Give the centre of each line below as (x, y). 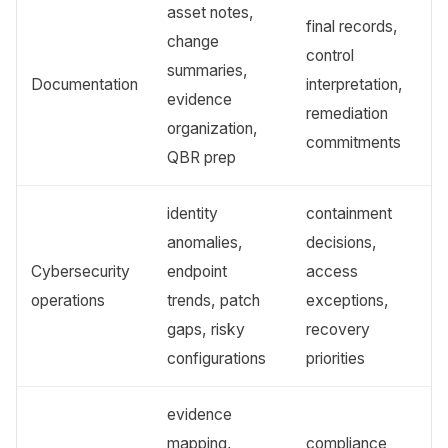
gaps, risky (206, 330)
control (330, 56)
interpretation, (355, 85)
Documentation (85, 85)
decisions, (342, 243)
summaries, (208, 71)
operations (68, 301)
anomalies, (205, 243)
